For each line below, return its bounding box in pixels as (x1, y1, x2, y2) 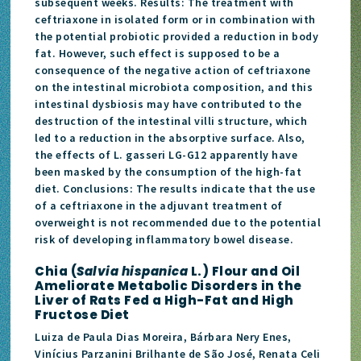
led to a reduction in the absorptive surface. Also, (35, 130, 305, 145)
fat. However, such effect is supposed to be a (35, 45, 280, 60)
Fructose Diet (35, 305, 130, 323)
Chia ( (35, 262, 77, 280)
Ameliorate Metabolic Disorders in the (35, 276, 302, 294)
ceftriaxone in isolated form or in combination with (35, 11, 316, 27)
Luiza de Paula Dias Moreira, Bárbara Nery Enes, (35, 329, 292, 344)
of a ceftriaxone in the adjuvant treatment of (35, 197, 283, 213)
